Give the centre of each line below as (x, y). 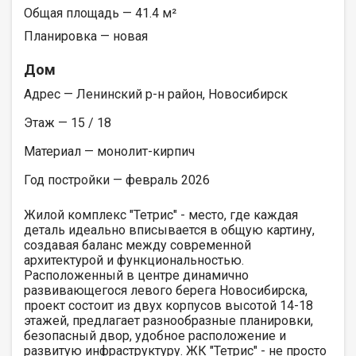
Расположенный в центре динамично (136, 275)
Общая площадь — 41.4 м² (100, 13)
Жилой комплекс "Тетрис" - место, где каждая (161, 215)
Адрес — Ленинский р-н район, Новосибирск (156, 94)
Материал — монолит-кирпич (109, 151)
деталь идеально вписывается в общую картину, (169, 230)
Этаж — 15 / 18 (68, 122)
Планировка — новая (86, 36)
